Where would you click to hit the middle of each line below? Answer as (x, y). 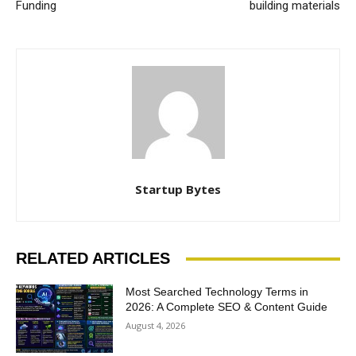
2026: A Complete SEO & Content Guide (227, 307)
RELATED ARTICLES (93, 259)
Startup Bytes (178, 190)
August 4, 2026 (156, 326)
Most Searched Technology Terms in (217, 292)
